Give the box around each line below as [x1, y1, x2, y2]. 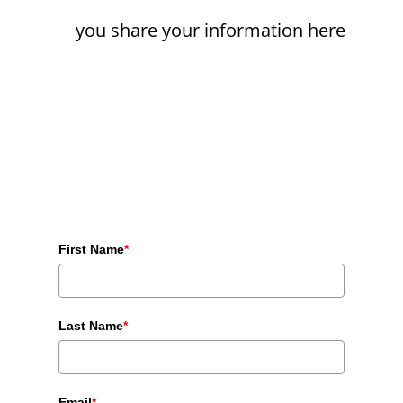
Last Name [58, 318, 123, 334]
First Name [58, 242, 124, 257]
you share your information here [75, 18, 345, 43]
